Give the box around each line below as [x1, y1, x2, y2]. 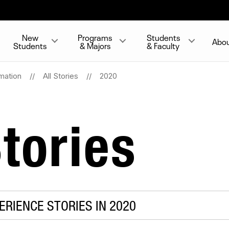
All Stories [42, 71, 78, 81]
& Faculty [147, 39, 180, 51]
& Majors [79, 39, 110, 51]
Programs [78, 31, 112, 43]
